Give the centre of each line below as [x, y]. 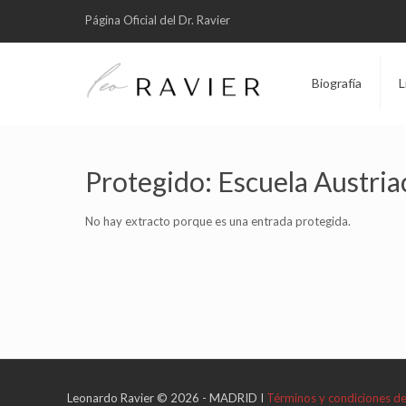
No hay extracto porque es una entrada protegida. [218, 221]
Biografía [337, 83]
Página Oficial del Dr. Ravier [158, 20]
